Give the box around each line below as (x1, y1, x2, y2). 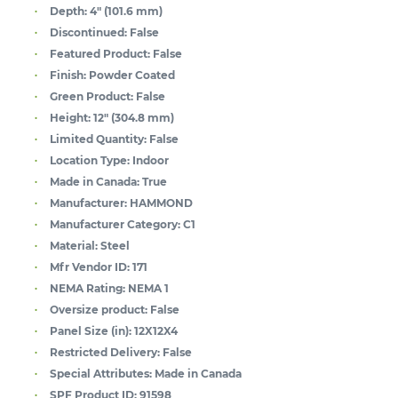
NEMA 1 (128, 281, 169, 295)
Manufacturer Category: (50, 217, 180, 231)
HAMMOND (130, 195, 193, 210)
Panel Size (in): (50, 323, 131, 338)
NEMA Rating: (50, 281, 125, 295)
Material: (50, 238, 98, 252)
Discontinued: (50, 25, 127, 39)
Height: (50, 110, 91, 124)
